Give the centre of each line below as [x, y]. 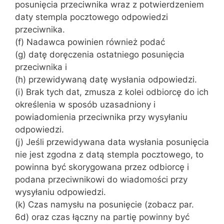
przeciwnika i [41, 67]
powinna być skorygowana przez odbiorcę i [102, 167]
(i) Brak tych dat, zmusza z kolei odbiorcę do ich [112, 92]
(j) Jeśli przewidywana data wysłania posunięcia [112, 142]
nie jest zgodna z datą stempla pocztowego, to [109, 154]
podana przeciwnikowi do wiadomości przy [101, 179]
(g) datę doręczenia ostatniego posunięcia [100, 54]
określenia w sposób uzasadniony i [85, 104]
